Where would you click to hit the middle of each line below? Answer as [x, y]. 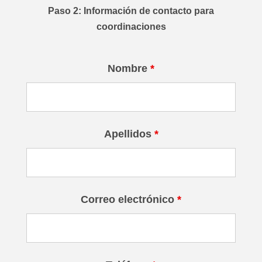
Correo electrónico [129, 199]
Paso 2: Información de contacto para [131, 11]
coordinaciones [131, 27]
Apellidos [129, 134]
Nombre [129, 68]
